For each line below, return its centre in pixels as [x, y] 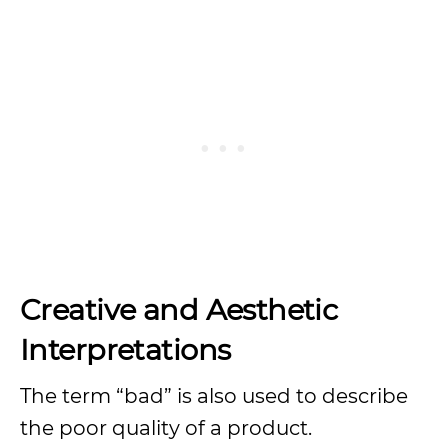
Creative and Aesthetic [179, 309]
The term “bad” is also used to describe [214, 396]
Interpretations [125, 349]
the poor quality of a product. [166, 428]
